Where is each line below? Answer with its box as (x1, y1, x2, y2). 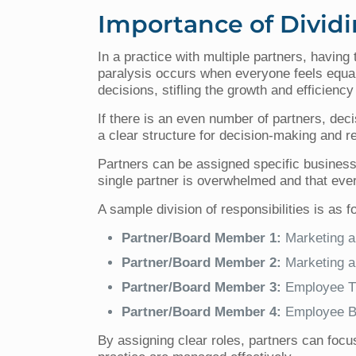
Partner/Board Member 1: (122, 230, 282, 246)
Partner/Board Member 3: (122, 279, 282, 295)
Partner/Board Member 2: (122, 254, 282, 270)
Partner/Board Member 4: (122, 304, 282, 319)
